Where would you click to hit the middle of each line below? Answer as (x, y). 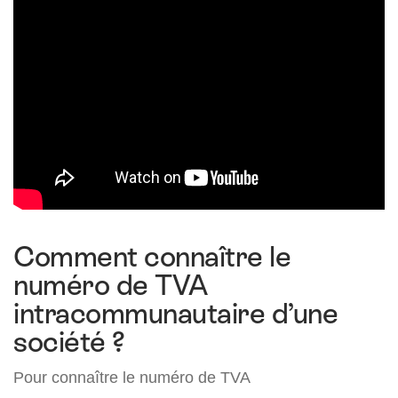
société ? (69, 342)
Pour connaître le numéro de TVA (132, 378)
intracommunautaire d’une (176, 314)
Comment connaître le (152, 257)
